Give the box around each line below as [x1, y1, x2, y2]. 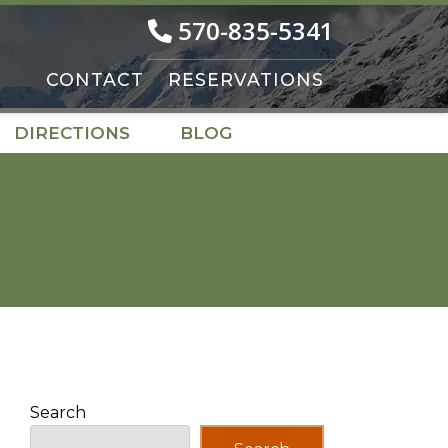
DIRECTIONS [13, 123, 130, 143]
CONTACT [46, 68, 144, 90]
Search [30, 403, 87, 423]
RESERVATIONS [168, 68, 324, 90]
